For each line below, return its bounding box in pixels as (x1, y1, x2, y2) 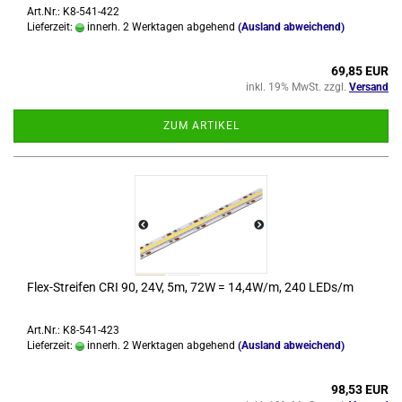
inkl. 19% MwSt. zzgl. (246, 81, 349, 93)
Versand (349, 81, 389, 93)
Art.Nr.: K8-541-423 (27, 324, 119, 336)
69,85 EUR (331, 64, 389, 78)
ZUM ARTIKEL (162, 119, 240, 132)
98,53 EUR (331, 382, 389, 397)
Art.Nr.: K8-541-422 (27, 5, 119, 18)
